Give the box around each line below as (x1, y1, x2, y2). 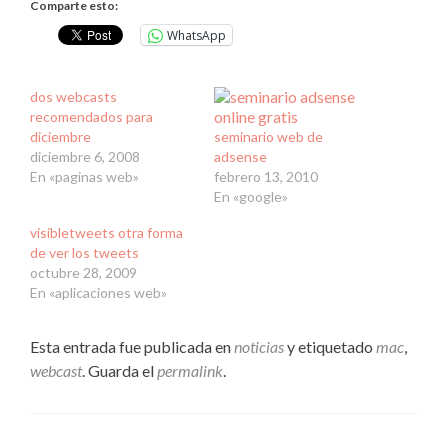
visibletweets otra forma (30, 224, 183, 241)
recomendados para (30, 108, 153, 125)
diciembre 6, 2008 (30, 148, 140, 165)
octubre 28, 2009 (30, 264, 137, 281)
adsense (214, 148, 267, 165)
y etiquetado (284, 337, 376, 356)
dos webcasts (30, 88, 117, 105)
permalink (157, 361, 223, 380)
